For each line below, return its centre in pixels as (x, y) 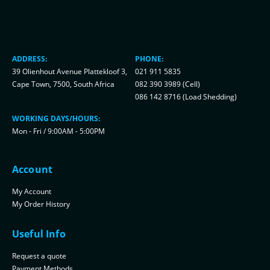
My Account (32, 191)
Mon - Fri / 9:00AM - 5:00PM (58, 130)
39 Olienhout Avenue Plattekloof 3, (70, 71)
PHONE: (149, 58)
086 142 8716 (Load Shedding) (186, 96)
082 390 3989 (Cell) (168, 83)
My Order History (41, 204)
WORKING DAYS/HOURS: (56, 118)
